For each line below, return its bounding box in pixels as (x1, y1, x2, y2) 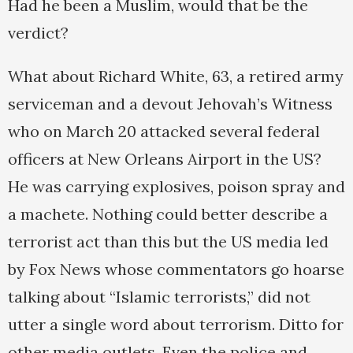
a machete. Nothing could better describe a (8, 204, 328, 225)
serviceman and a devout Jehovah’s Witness (8, 94, 333, 114)
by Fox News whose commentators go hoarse (8, 259, 344, 280)
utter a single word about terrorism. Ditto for (8, 314, 344, 335)
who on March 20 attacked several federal (8, 121, 320, 142)
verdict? (8, 23, 69, 43)
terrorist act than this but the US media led (8, 232, 329, 252)
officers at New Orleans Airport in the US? (8, 149, 321, 169)
